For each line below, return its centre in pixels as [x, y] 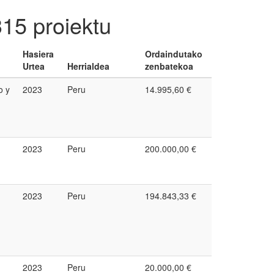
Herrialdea [88, 66]
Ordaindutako [174, 54]
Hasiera [38, 54]
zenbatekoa [169, 66]
